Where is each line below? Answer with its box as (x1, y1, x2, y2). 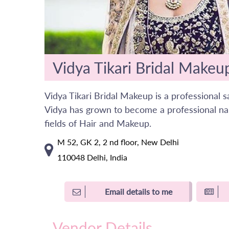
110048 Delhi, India (57, 152, 127, 163)
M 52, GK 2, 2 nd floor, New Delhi (57, 137, 179, 147)
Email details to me (105, 187, 172, 197)
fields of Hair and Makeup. (44, 118, 151, 129)
